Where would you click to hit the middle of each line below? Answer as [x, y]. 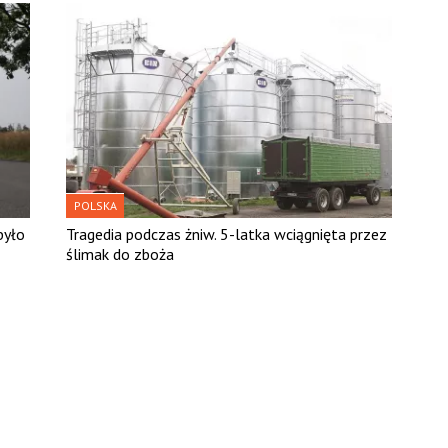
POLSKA [96, 205]
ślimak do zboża [120, 253]
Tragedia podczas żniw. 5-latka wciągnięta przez [227, 233]
